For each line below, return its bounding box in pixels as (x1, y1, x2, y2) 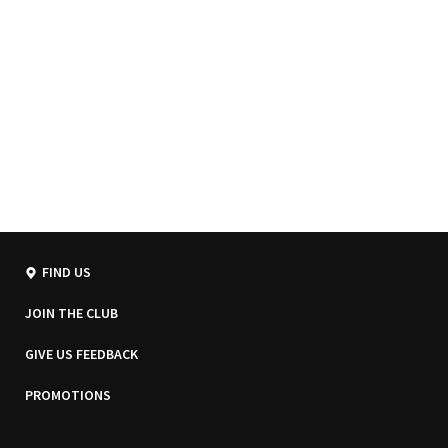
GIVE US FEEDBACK (25, 345, 138, 364)
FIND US (42, 263, 91, 282)
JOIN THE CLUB (25, 304, 118, 323)
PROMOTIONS (25, 386, 111, 405)
